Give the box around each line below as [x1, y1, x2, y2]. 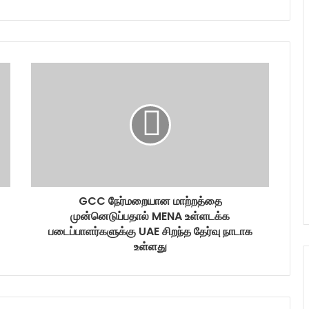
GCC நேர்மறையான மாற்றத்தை [78, 192, 222, 209]
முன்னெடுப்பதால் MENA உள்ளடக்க [70, 208, 230, 224]
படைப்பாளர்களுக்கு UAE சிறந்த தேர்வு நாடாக [48, 223, 252, 239]
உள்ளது [133, 238, 167, 255]
